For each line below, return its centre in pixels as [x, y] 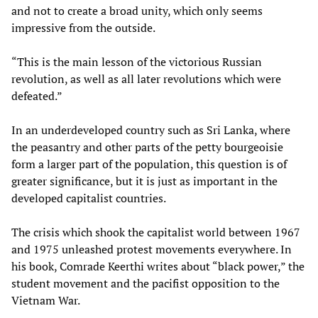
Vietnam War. [46, 301]
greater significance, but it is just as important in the [144, 181]
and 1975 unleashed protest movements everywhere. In [152, 250]
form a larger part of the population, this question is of [149, 164]
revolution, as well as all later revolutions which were [146, 79]
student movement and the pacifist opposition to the [146, 284]
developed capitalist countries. [89, 198]
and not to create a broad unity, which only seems [137, 11]
